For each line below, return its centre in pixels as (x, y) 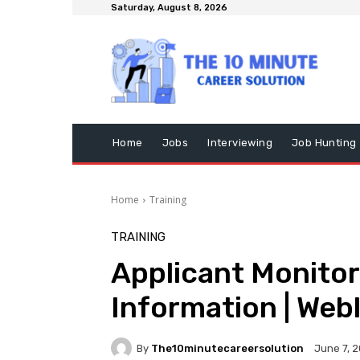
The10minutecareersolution (227, 348)
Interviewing (240, 143)
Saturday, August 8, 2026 (169, 8)
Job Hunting (324, 143)
